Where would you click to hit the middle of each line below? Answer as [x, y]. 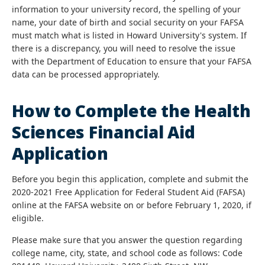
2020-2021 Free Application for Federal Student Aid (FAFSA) [128, 192]
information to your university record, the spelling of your [126, 9]
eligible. [30, 218]
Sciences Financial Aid [104, 132]
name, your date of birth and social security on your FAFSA [128, 22]
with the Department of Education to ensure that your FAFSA [132, 61]
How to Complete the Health [131, 111]
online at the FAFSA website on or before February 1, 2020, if [132, 205]
